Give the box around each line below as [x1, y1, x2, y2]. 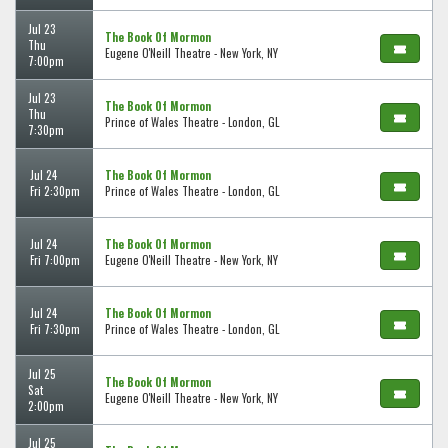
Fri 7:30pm [29, 321, 80, 338]
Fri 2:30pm [29, 183, 80, 200]
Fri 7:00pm [29, 252, 80, 269]
